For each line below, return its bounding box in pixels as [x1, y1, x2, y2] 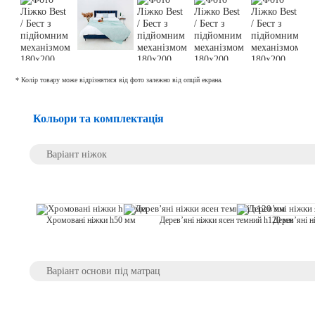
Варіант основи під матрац [46, 264, 161, 276]
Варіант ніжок [46, 148, 108, 160]
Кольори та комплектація [32, 112, 164, 125]
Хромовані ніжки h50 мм [46, 215, 136, 224]
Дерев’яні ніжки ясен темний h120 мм [160, 216, 295, 225]
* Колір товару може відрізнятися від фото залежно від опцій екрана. [15, 75, 223, 84]
